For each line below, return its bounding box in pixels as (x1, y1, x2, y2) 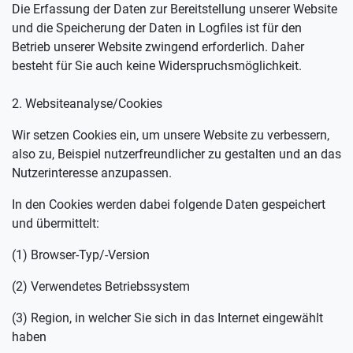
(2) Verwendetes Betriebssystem (12, 279, 190, 294)
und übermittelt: (12, 216, 99, 231)
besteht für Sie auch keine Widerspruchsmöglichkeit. (12, 58, 302, 73)
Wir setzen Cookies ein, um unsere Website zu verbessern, (12, 128, 329, 143)
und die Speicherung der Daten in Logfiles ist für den (12, 20, 302, 35)
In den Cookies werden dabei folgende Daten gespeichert (12, 197, 325, 212)
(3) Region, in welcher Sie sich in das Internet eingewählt (12, 310, 323, 325)
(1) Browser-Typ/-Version (12, 247, 150, 262)
